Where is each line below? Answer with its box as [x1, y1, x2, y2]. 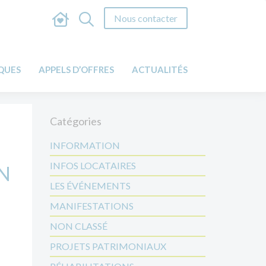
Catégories [49, 115, 102, 128]
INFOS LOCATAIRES [49, 160, 136, 171]
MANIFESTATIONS [49, 200, 134, 211]
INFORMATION [49, 140, 120, 151]
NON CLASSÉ [49, 220, 107, 232]
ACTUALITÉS [132, 64, 188, 75]
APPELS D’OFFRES [39, 64, 114, 75]
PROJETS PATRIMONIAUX [49, 240, 166, 252]
